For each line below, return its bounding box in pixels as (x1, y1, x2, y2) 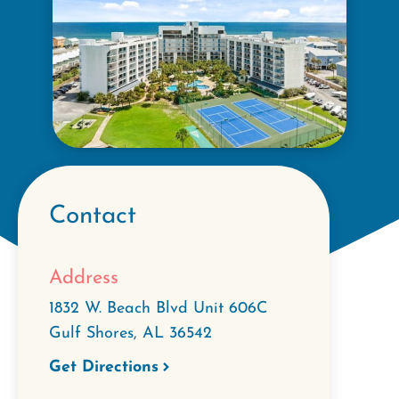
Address (49, 268, 118, 289)
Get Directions (49, 358, 159, 376)
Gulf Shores (49, 324, 134, 342)
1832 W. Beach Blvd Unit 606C (49, 299, 267, 317)
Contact (49, 204, 136, 229)
